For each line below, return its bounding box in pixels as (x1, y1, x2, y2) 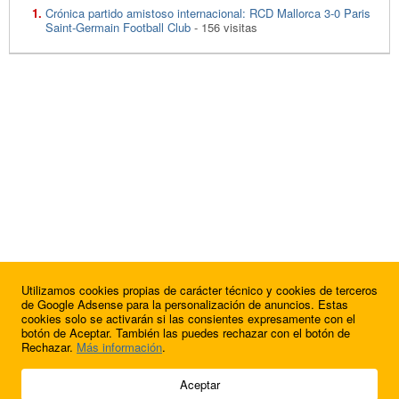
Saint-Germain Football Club (45, 18, 191, 36)
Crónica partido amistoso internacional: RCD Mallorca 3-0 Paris (45, 4, 370, 21)
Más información (77, 338, 162, 355)
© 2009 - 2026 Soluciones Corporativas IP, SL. (9, 366, 240, 383)
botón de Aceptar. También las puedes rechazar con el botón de (21, 324, 350, 341)
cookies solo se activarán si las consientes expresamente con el (21, 310, 355, 327)
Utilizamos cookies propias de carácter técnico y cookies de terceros (21, 281, 378, 298)
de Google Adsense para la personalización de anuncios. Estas (21, 296, 348, 313)
